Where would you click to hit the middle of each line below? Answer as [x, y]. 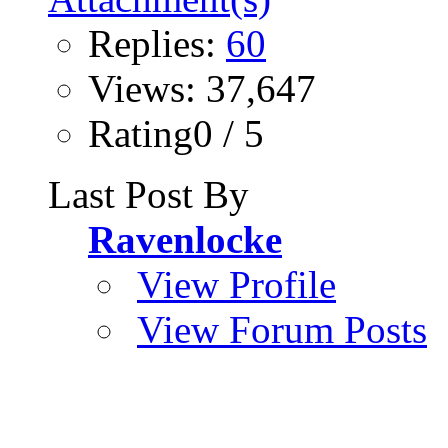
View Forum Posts [282, 330]
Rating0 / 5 [176, 134]
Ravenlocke [185, 240]
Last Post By [148, 195]
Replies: [157, 44]
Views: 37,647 [202, 89]
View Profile [236, 285]
